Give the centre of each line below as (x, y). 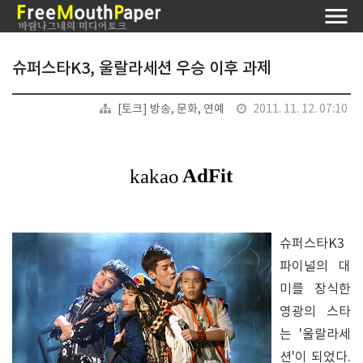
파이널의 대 (315, 267)
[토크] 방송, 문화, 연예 (171, 109)
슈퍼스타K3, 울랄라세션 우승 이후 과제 (142, 69)
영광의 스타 (315, 312)
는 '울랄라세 (315, 335)
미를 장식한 (315, 289)
